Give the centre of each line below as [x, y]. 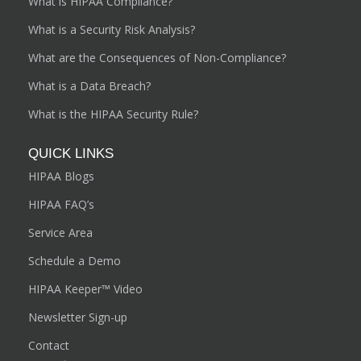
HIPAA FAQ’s [62, 204]
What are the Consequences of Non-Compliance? [158, 57]
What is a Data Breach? [90, 85]
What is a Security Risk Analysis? [112, 29]
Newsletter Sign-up [78, 317]
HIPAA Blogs [62, 176]
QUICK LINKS [71, 153]
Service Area [61, 232]
